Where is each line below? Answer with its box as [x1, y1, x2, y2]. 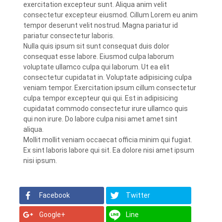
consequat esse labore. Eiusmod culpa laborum [23, 53, 174, 60]
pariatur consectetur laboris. [23, 32, 115, 40]
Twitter [126, 191, 151, 199]
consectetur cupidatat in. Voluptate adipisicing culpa [23, 73, 192, 81]
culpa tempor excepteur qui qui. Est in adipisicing [23, 94, 178, 102]
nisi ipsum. [23, 157, 57, 165]
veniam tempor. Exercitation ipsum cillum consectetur [23, 84, 197, 92]
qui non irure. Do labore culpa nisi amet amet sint [23, 115, 178, 123]
